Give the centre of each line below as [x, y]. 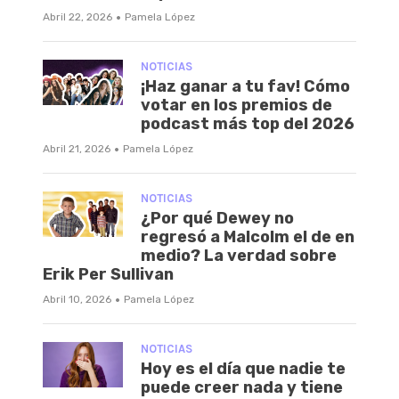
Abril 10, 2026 [77, 300]
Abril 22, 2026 [77, 17]
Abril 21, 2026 [77, 149]
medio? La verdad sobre [239, 256]
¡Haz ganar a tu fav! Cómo [245, 87]
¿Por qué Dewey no [217, 219]
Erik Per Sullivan [108, 275]
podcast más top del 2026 [248, 124]
